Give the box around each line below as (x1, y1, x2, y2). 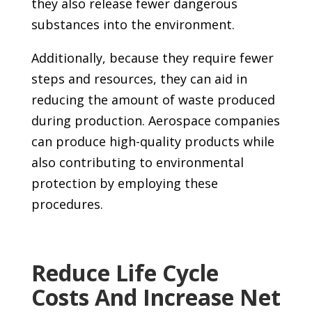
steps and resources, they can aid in (31, 70, 247, 87)
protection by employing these (31, 174, 218, 192)
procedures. (31, 195, 103, 212)
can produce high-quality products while (31, 132, 274, 150)
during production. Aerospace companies (31, 111, 280, 129)
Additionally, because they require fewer (31, 49, 274, 66)
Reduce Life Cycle (31, 257, 219, 288)
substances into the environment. (31, 15, 238, 33)
